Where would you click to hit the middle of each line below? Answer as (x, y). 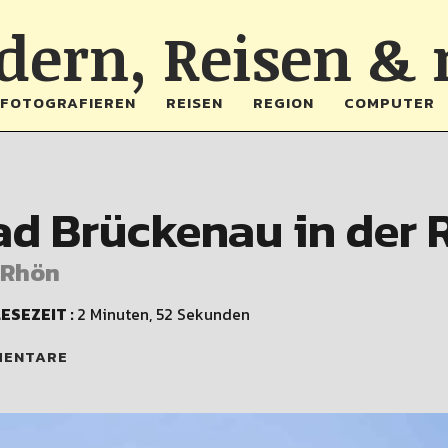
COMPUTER (389, 102)
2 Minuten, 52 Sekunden (163, 314)
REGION (283, 102)
